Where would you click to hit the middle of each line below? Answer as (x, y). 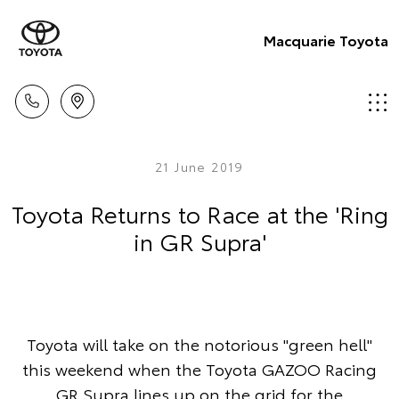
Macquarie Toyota (326, 39)
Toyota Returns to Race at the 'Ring (199, 213)
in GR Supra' (199, 241)
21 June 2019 (199, 167)
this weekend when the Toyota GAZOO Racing (199, 369)
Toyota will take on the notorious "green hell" (199, 344)
